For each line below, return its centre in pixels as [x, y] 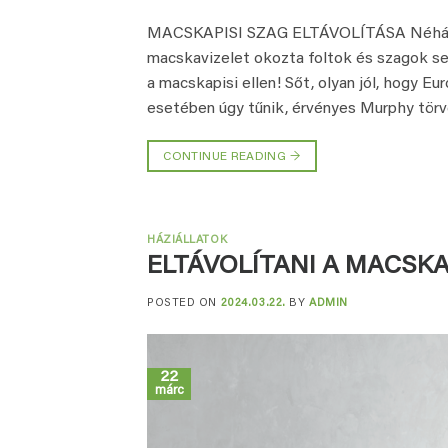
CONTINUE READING [226, 157]
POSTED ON [184, 303]
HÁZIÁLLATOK [187, 240]
